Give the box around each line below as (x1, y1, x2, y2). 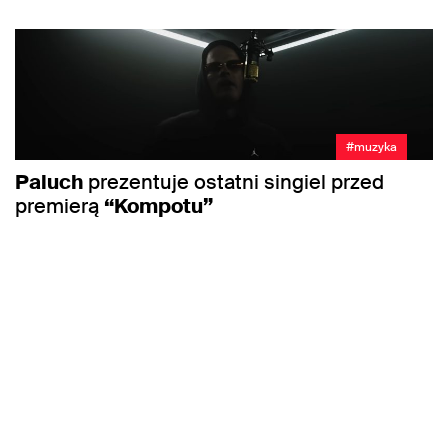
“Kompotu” (104, 192, 213, 219)
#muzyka (346, 138, 397, 155)
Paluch (15, 168, 83, 195)
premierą (15, 192, 104, 219)
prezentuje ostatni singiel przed (83, 168, 384, 195)
